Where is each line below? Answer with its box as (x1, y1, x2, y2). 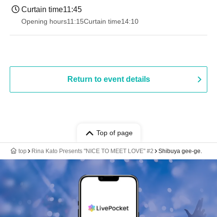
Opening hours (21, 17, 67, 25)
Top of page (96, 129, 133, 137)
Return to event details (67, 75, 150, 83)
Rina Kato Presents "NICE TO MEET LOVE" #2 (31, 148, 154, 155)
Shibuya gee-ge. (158, 148, 202, 155)
